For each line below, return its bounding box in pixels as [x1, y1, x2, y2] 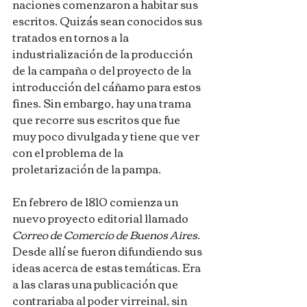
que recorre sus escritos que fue [12, 108, 182, 130]
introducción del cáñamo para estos [12, 75, 203, 97]
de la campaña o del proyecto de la [12, 59, 193, 80]
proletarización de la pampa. [12, 158, 161, 179]
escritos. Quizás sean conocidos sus [12, 10, 204, 31]
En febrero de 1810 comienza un [12, 191, 180, 212]
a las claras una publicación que [12, 273, 180, 294]
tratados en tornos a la [12, 26, 131, 47]
